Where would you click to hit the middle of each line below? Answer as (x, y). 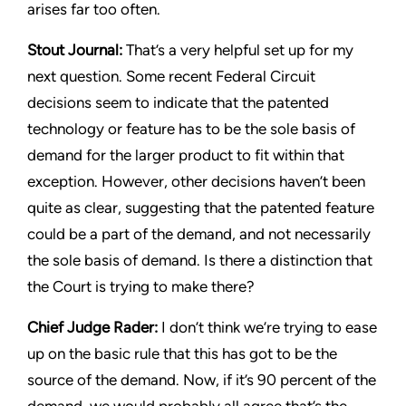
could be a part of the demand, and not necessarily (199, 234)
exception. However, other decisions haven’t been (196, 181)
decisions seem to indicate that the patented (178, 102)
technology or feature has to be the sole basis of (191, 129)
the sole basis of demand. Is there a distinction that (200, 260)
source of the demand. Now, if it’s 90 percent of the (202, 380)
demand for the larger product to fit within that (186, 155)
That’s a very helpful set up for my (240, 50)
